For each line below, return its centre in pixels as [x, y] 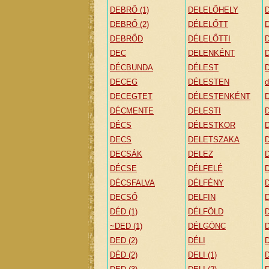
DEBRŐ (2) [129, 24]
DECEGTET [131, 96]
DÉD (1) [124, 212]
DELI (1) [202, 255]
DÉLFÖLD [206, 212]
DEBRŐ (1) [129, 10]
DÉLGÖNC [207, 226]
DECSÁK [126, 154]
